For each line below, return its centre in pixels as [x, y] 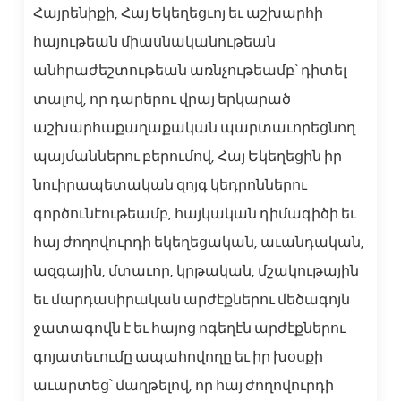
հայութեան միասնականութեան [154, 42]
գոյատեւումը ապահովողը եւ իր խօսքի [178, 357]
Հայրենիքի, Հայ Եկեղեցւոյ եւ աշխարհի [178, 13]
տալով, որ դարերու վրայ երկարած [162, 99]
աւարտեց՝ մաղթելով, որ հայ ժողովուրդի [183, 385]
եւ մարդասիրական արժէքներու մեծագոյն [191, 299]
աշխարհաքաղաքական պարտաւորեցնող [194, 128]
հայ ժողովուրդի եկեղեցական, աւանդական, [198, 242]
